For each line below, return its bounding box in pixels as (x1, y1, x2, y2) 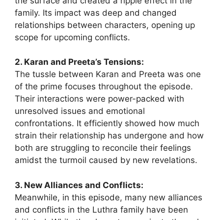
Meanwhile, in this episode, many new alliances (15, 192, 202, 202)
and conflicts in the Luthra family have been (15, 204, 188, 215)
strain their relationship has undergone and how (15, 131, 204, 141)
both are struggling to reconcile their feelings (15, 143, 191, 153)
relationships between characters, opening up (15, 20, 195, 30)
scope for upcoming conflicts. (15, 32, 130, 42)
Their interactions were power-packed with (15, 94, 184, 104)
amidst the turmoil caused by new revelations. (15, 155, 197, 165)
